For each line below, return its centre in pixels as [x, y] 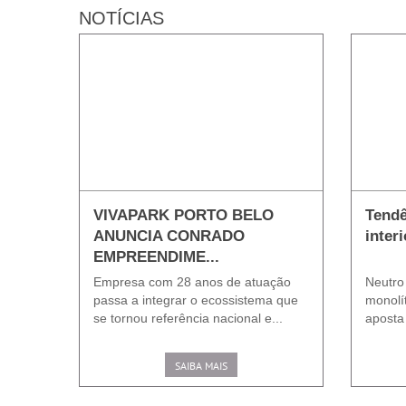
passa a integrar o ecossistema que [196, 300]
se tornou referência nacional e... [188, 318]
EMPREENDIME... [156, 256]
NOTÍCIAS [121, 18]
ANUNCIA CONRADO [169, 236]
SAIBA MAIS [201, 365]
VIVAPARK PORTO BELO [184, 215]
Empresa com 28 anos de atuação [192, 281]
